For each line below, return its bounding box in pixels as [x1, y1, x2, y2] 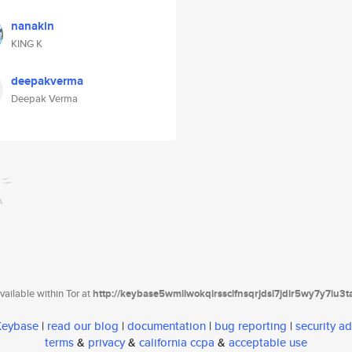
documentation [127, 317, 206, 335]
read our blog [47, 317, 119, 335]
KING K [11, 36, 42, 51]
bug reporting [214, 317, 287, 335]
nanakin [11, 17, 54, 35]
